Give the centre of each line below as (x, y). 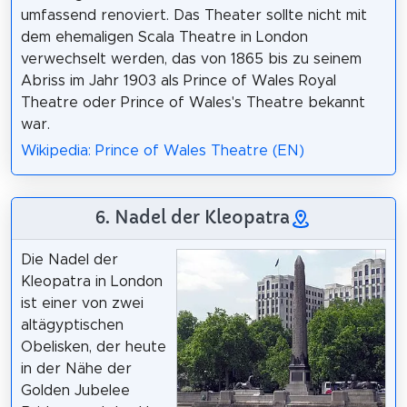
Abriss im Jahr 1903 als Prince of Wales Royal (178, 80)
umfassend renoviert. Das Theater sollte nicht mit (194, 15)
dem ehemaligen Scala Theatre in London (164, 37)
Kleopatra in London (91, 281)
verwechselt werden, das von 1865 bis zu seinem (191, 59)
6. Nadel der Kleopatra (193, 217)
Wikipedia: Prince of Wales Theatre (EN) (162, 150)
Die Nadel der (69, 259)
